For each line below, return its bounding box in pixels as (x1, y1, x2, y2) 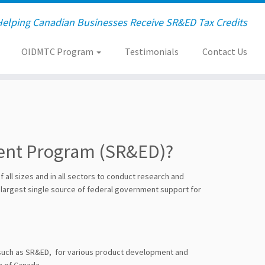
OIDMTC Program (21, 46, 95, 57)
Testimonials (124, 46, 179, 57)
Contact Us (202, 46, 247, 57)
